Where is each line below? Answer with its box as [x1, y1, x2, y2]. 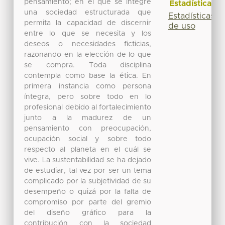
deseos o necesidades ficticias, [24, 40, 152, 48]
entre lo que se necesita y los [24, 30, 152, 37]
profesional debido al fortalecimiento [24, 103, 152, 111]
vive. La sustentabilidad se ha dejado [24, 156, 152, 164]
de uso [168, 22, 195, 30]
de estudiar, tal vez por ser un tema [24, 167, 152, 174]
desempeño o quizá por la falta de [24, 188, 152, 195]
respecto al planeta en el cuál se [24, 146, 152, 153]
